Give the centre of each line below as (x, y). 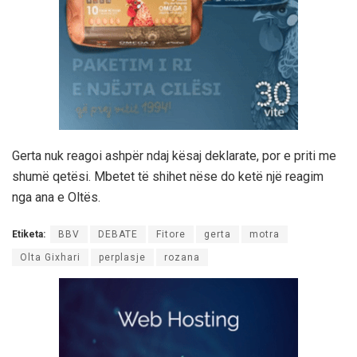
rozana (182, 257)
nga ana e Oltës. (56, 197)
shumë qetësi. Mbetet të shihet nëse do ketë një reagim (168, 176)
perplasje (122, 257)
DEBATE (118, 234)
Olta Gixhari (50, 257)
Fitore (171, 234)
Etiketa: (29, 234)
